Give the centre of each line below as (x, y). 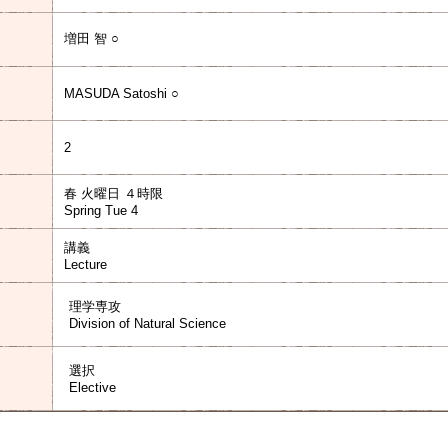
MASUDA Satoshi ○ (121, 93)
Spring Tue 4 (101, 210)
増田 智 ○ (91, 38)
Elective (92, 387)
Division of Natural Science (147, 323)
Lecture (85, 264)
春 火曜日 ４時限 (113, 193)
